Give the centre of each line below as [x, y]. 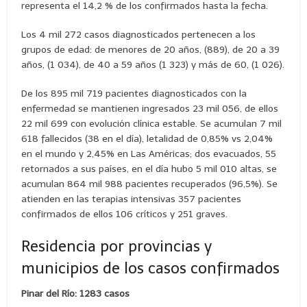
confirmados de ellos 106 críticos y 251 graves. [125, 214]
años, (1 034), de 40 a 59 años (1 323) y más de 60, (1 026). [153, 64]
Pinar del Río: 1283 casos [76, 293]
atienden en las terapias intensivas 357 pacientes [132, 199]
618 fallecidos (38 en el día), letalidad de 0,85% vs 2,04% [147, 138]
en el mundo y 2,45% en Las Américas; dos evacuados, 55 [149, 153]
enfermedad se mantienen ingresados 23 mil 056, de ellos [150, 108]
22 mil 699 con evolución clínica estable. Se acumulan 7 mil [152, 123]
